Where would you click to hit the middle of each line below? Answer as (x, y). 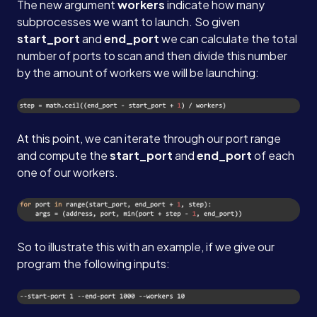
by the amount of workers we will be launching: (138, 72)
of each (273, 156)
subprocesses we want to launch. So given (128, 21)
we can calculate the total (228, 38)
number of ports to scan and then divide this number (152, 55)
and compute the (63, 156)
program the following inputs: (93, 264)
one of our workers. (68, 173)
